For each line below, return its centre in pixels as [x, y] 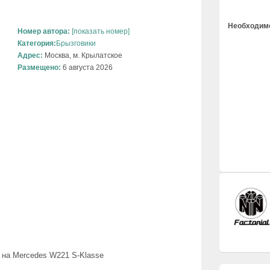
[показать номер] [100, 32]
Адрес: [30, 56]
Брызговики [76, 44]
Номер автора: [44, 32]
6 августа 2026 [87, 68]
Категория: [37, 44]
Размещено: [39, 68]
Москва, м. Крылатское [83, 56]
